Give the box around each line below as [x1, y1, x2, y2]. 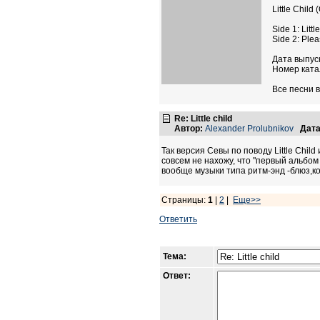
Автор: [174, 124, 203, 134]
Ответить [159, 214, 197, 224]
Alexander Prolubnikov [205, 124, 294, 134]
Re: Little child [174, 114, 232, 124]
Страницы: [161, 195, 208, 205]
